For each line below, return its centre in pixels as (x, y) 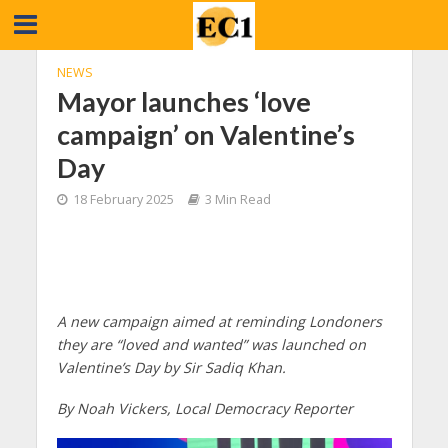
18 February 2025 (123, 199)
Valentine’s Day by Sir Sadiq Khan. (171, 367)
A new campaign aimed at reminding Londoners (219, 321)
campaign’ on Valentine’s (205, 134)
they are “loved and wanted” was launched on (211, 344)
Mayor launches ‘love (183, 101)
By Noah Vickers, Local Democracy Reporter (204, 408)
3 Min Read (237, 199)
